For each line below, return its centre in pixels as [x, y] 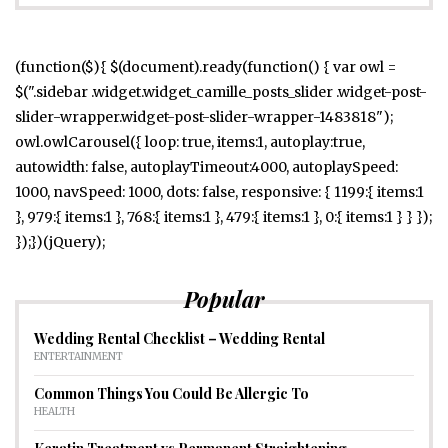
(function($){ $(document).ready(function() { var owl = [206, 66]
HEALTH [54, 411]
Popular [224, 298]
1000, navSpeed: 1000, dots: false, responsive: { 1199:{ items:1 [219, 191]
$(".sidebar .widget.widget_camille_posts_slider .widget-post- [221, 91]
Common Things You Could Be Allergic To [171, 393]
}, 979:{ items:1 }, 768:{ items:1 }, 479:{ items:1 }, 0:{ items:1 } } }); [223, 216]
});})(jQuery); [60, 241]
